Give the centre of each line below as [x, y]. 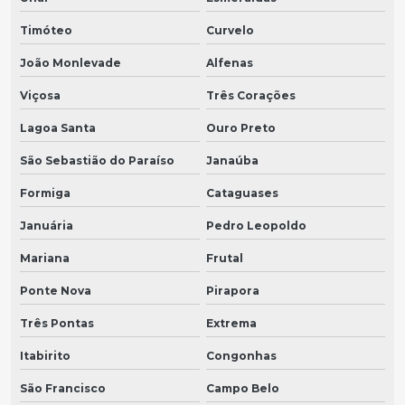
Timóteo [46, 31]
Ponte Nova [56, 291]
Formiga [45, 193]
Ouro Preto [240, 128]
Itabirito [45, 356]
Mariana [45, 259]
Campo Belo [242, 389]
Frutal [224, 259]
